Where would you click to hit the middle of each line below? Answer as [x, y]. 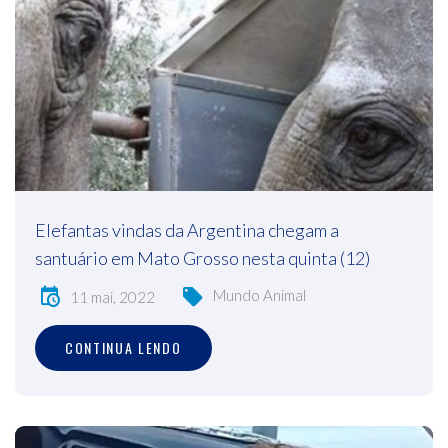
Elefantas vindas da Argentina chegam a [187, 230]
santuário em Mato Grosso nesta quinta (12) [202, 258]
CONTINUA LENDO [123, 348]
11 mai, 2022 [112, 296]
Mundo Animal [259, 294]
